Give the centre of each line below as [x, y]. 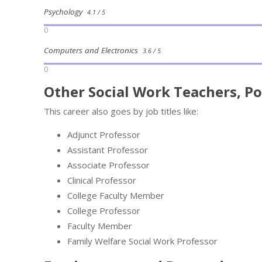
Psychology [65, 11]
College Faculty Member [116, 195]
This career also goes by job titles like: [121, 111]
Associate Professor [108, 165]
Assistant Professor [108, 149]
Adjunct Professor [104, 134]
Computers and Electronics [93, 51]
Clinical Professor [102, 180]
